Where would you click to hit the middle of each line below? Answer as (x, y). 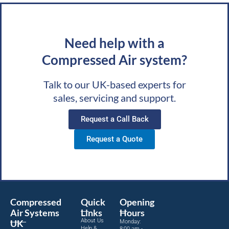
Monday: (130, 222)
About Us (92, 221)
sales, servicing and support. (114, 98)
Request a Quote (114, 139)
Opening (137, 202)
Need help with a (114, 43)
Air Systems (35, 213)
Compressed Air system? (114, 60)
